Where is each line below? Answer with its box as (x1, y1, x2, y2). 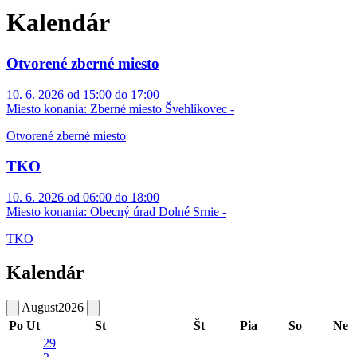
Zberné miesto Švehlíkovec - (87, 101, 234, 116)
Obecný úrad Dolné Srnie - (87, 205, 226, 219)
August (22, 300, 58, 314)
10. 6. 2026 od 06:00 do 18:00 (6, 190, 159, 205)
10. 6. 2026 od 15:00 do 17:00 (6, 87, 159, 101)
